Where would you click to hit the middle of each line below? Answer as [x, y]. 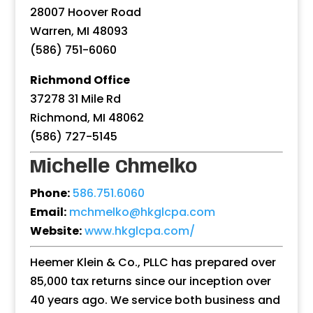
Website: [56, 231]
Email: [48, 212]
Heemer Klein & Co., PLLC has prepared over [153, 262]
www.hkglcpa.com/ [139, 231]
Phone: [50, 193]
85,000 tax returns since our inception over [150, 281]
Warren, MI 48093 [79, 31]
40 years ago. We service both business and [155, 300]
